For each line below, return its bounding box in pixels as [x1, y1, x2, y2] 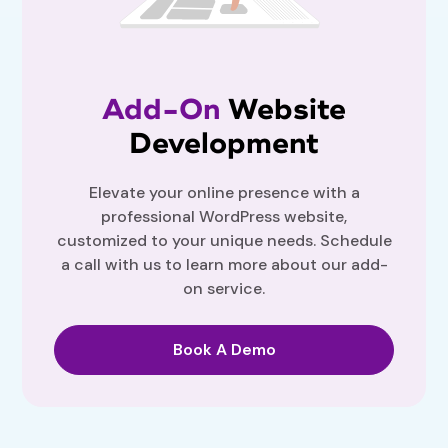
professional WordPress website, [101, 206, 347, 228]
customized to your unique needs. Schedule [56, 230, 392, 252]
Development [129, 126, 319, 163]
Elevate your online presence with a [88, 182, 360, 204]
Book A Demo [172, 339, 276, 361]
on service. [183, 278, 265, 300]
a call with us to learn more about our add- [60, 254, 388, 276]
